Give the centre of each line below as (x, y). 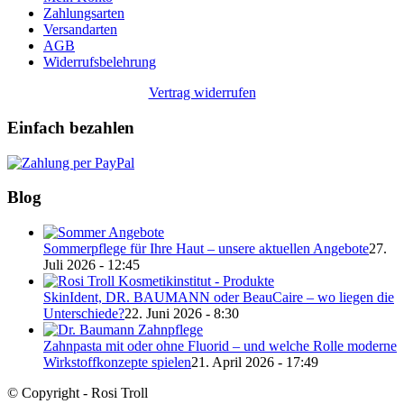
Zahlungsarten (84, 14)
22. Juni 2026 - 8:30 (182, 313)
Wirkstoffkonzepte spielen (117, 362)
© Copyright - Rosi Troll (78, 392)
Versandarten (80, 30)
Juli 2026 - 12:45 (92, 264)
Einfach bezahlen (71, 127)
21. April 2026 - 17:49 (255, 362)
